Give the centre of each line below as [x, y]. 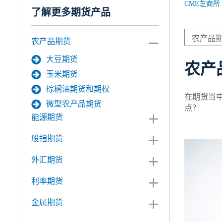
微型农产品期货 [74, 104]
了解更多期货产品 [71, 12]
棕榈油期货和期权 [78, 89]
